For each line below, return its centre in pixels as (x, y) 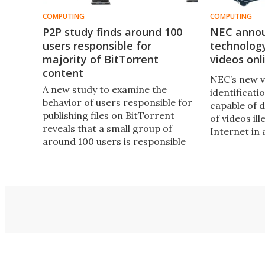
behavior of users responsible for (117, 102)
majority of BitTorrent (101, 59)
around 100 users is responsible (114, 141)
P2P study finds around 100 (112, 32)
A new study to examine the (105, 89)
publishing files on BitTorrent (109, 115)
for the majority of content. (106, 154)
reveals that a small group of (107, 128)
